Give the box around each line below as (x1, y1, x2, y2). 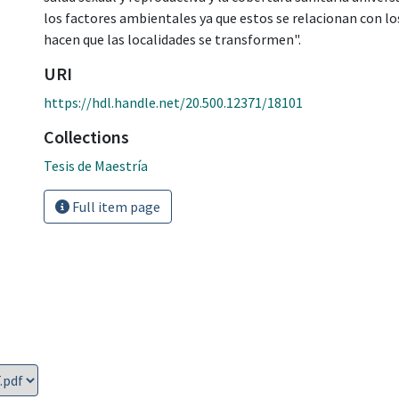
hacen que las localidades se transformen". (44, 29, 301, 48)
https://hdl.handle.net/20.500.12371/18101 (44, 93, 303, 111)
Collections (44, 125, 129, 148)
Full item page (69, 197, 160, 216)
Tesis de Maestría (44, 156, 148, 175)
